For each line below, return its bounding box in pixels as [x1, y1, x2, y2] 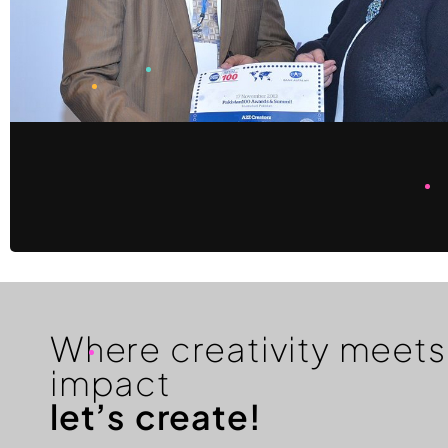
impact [50, 360, 171, 404]
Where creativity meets [50, 326, 446, 370]
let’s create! [50, 394, 262, 438]
